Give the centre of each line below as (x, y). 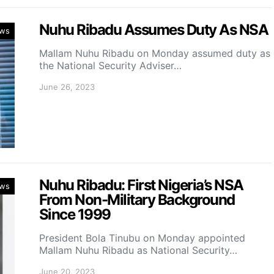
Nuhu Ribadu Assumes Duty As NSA (154, 30)
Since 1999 (75, 214)
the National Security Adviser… (110, 65)
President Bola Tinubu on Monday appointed (142, 238)
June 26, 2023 (67, 87)
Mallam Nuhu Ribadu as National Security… (138, 250)
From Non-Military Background (137, 200)
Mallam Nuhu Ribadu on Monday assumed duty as (155, 53)
